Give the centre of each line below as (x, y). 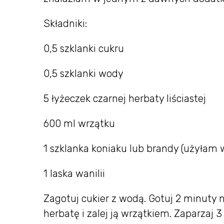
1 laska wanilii (74, 173)
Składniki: (65, 23)
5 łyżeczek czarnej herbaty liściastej (125, 98)
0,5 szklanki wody (83, 73)
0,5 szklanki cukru (84, 48)
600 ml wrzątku (79, 123)
